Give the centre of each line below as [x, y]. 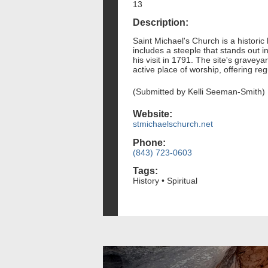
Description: [161, 23]
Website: [153, 114]
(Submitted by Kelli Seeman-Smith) [199, 92]
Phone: [149, 142]
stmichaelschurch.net [173, 124]
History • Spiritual [165, 180]
